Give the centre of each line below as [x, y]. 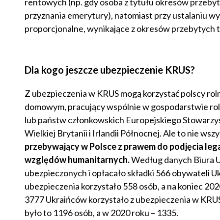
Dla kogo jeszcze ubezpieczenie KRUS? [110, 70]
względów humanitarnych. [77, 160]
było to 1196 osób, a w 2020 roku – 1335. [101, 213]
